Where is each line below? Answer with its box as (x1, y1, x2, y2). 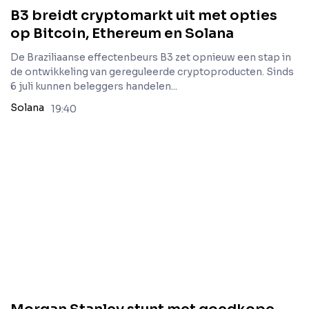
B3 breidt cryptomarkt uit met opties (10, 7, 277, 24)
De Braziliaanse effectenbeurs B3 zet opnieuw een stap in (10, 51, 291, 63)
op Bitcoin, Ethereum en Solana (10, 25, 234, 42)
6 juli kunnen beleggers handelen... (10, 80, 177, 92)
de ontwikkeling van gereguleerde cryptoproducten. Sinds (10, 66, 294, 78)
